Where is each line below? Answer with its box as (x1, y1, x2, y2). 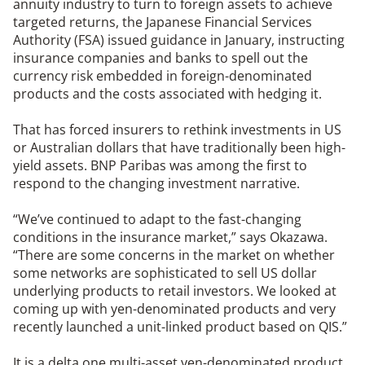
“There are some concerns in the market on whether (13, 246, 335, 265)
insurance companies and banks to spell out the (13, 49, 308, 68)
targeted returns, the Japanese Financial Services (13, 13, 312, 32)
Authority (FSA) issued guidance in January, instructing (13, 31, 345, 50)
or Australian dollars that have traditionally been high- (13, 139, 345, 157)
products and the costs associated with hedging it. (13, 85, 322, 103)
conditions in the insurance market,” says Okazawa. (13, 228, 328, 247)
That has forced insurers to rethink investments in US (13, 121, 341, 139)
